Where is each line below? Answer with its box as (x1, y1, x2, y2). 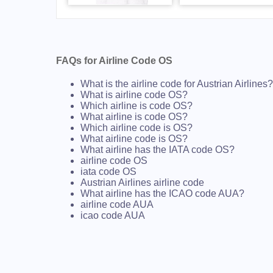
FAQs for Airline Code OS (56, 55, 172, 66)
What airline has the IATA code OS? (80, 144, 235, 155)
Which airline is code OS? (80, 101, 193, 112)
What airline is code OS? (80, 112, 188, 122)
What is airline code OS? (80, 90, 188, 101)
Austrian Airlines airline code (80, 177, 204, 188)
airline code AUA (80, 199, 154, 210)
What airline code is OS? (80, 133, 188, 144)
